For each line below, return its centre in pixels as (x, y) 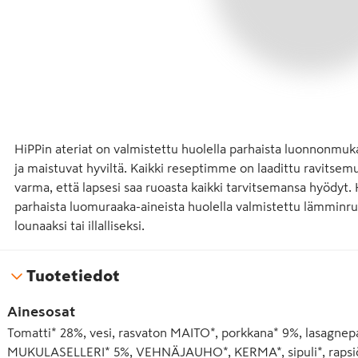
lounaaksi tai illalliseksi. (80, 225)
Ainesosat (41, 312)
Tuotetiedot (73, 276)
